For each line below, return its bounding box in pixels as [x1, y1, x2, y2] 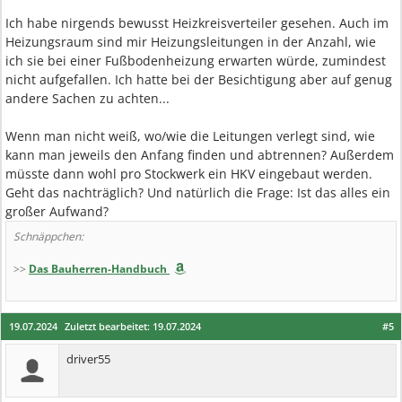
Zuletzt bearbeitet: [65, 319, 153, 333]
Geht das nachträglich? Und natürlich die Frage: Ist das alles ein [5, 184, 390, 201]
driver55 [66, 351, 110, 367]
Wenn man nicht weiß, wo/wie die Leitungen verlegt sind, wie [5, 127, 375, 144]
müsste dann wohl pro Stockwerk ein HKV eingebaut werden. [5, 165, 372, 182]
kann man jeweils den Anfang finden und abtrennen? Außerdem [5, 146, 394, 163]
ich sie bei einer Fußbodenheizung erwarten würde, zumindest [5, 52, 386, 69]
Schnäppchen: [13, 229, 83, 244]
